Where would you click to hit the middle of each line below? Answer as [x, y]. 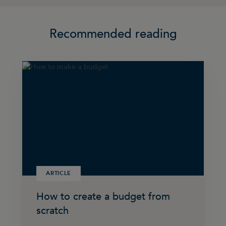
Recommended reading [113, 34]
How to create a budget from [103, 197]
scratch [53, 211]
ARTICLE [59, 174]
